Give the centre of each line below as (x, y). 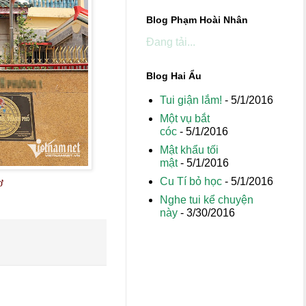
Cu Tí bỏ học (191, 181)
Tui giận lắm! (191, 100)
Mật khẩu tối (189, 150)
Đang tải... (171, 42)
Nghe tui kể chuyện (207, 200)
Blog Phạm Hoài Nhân (197, 20)
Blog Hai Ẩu (174, 76)
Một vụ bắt (185, 119)
